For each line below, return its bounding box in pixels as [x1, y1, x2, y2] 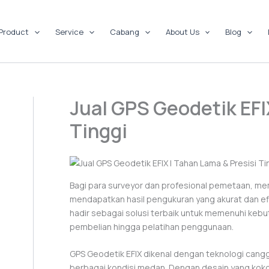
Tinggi [70, 118, 127, 144]
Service [55, 26, 83, 37]
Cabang [109, 26, 139, 37]
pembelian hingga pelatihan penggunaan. [70, 220, 234, 232]
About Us [165, 26, 199, 37]
